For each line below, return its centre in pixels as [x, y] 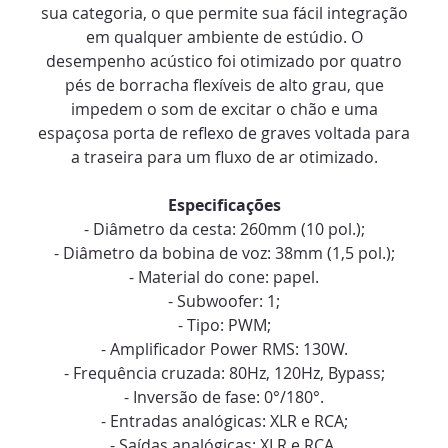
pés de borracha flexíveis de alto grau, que [224, 85]
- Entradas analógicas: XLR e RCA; [224, 421]
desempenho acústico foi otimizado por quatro [224, 61]
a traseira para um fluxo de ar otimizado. [224, 157]
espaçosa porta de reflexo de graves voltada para [224, 133]
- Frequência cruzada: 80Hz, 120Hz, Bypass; [224, 373]
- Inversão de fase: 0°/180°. [224, 397]
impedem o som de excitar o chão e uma [224, 109]
